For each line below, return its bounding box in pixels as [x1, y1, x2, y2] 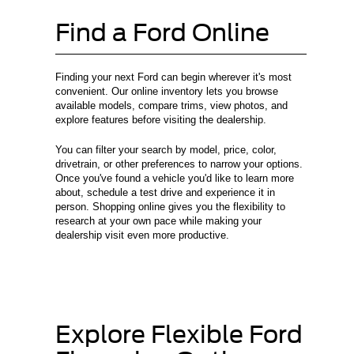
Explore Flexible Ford [55, 320, 303, 349]
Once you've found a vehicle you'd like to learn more [55, 172, 294, 185]
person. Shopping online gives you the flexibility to [55, 201, 285, 213]
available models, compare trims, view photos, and [55, 100, 288, 112]
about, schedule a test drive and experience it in [55, 186, 275, 199]
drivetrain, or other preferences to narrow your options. [55, 158, 303, 171]
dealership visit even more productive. [55, 229, 229, 242]
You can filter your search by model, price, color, [55, 144, 277, 156]
